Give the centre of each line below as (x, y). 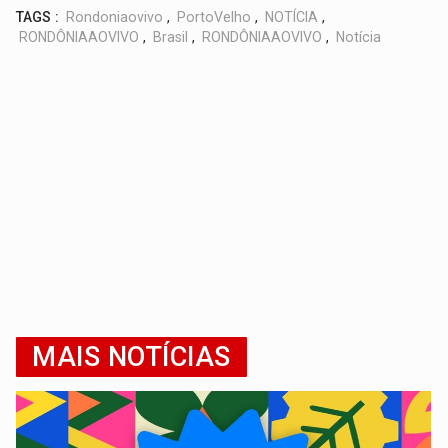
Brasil (171, 36)
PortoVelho (214, 16)
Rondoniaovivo (115, 16)
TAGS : (38, 16)
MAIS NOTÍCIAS (131, 356)
